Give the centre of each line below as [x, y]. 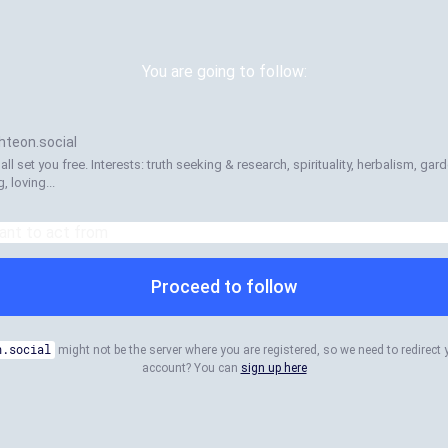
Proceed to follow [224, 286]
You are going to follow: [224, 71]
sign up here [273, 368]
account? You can [191, 368]
